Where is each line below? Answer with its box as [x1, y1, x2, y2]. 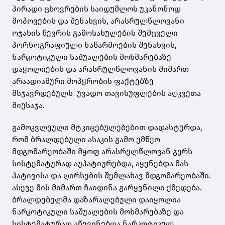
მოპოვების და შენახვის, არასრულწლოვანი [12, 16, 184, 26]
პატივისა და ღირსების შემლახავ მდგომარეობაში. [12, 171, 211, 181]
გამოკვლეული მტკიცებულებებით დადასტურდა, [12, 123, 202, 133]
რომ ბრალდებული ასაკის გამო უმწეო [12, 135, 160, 145]
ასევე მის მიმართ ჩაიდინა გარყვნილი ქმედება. [12, 183, 202, 193]
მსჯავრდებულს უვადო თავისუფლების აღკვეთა [12, 88, 201, 98]
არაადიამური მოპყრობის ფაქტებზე [12, 76, 154, 86]
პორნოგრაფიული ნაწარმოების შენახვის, [12, 40, 177, 50]
